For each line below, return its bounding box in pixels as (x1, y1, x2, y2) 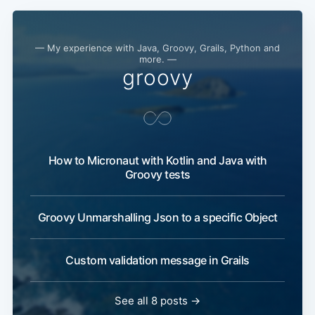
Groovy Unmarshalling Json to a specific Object (37, 210, 278, 225)
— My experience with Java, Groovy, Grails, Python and (35, 42, 280, 54)
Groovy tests (124, 167, 191, 182)
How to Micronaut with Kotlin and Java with (48, 153, 267, 168)
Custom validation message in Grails (65, 253, 250, 268)
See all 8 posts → (115, 294, 200, 308)
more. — (139, 53, 176, 65)
